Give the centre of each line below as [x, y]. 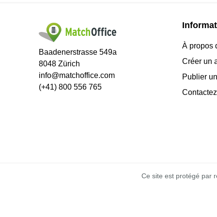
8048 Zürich [59, 63]
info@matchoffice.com [77, 75]
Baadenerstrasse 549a [78, 52]
